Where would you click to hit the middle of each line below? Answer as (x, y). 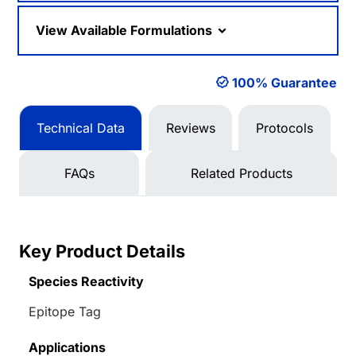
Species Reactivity (86, 282)
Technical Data (80, 128)
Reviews (190, 128)
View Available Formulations (126, 30)
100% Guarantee (284, 83)
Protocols (285, 128)
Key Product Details (102, 252)
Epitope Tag (65, 312)
